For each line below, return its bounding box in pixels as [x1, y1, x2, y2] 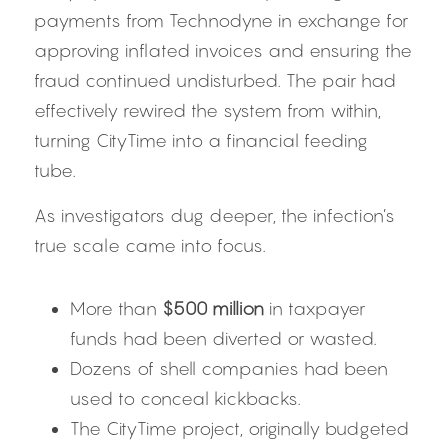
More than [70, 298, 162, 319]
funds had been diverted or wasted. [70, 328, 377, 349]
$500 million [162, 298, 264, 319]
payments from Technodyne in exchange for [34, 10, 408, 31]
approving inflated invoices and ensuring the [34, 40, 412, 61]
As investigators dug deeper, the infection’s [34, 205, 395, 226]
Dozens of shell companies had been [70, 358, 388, 379]
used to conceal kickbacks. [70, 388, 301, 409]
